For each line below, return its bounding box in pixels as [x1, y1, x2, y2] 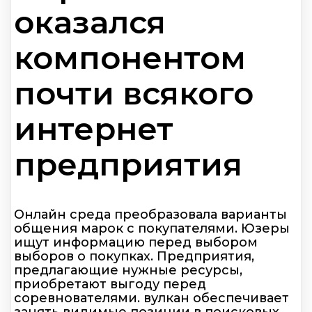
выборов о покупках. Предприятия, [14, 249, 254, 265]
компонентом [14, 38, 246, 77]
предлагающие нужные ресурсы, [14, 263, 242, 279]
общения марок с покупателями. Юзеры [14, 221, 290, 237]
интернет [14, 109, 173, 148]
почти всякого [14, 73, 253, 112]
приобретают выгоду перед [14, 276, 206, 292]
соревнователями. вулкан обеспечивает [14, 290, 289, 306]
